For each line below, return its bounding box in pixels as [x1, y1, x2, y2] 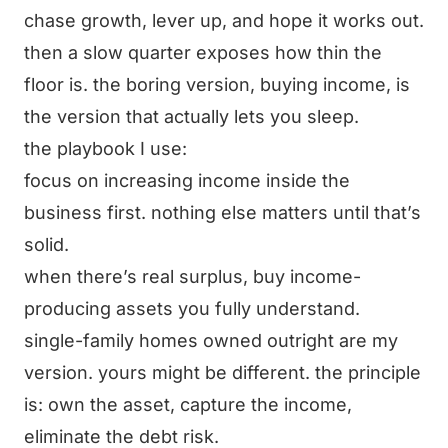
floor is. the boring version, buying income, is [24, 74, 410, 95]
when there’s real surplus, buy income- [24, 266, 361, 287]
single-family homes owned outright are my [24, 330, 398, 351]
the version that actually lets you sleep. [24, 106, 359, 127]
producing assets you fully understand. [24, 298, 360, 319]
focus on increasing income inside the [24, 170, 350, 191]
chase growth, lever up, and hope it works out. [24, 10, 424, 31]
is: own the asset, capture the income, [24, 394, 352, 415]
